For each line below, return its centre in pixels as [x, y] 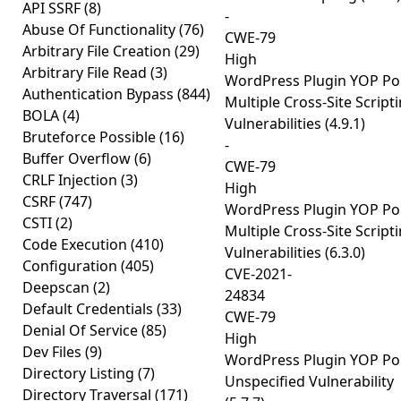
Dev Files [54, 352]
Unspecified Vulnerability [309, 381]
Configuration [72, 266]
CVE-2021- [258, 274]
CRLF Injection [72, 180]
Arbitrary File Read [86, 73]
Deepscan [58, 287]
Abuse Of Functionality [101, 30]
